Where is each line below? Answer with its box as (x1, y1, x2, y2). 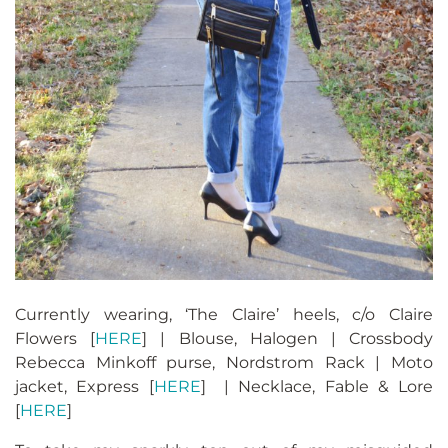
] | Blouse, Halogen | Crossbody (142, 329, 434, 349)
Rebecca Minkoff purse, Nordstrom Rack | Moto (15, 353, 433, 373)
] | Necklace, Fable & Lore (200, 377, 433, 397)
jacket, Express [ (15, 377, 154, 397)
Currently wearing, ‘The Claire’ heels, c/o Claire (15, 305, 433, 325)
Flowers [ (15, 329, 96, 349)
